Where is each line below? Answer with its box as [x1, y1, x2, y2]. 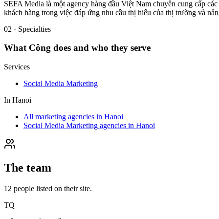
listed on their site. [34, 184, 92, 193]
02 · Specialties [4, 24, 51, 33]
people [14, 184, 34, 193]
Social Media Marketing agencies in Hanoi [23, 121, 155, 130]
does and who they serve [51, 43, 151, 53]
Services [4, 63, 30, 71]
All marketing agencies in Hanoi [23, 112, 123, 121]
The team [4, 161, 51, 175]
